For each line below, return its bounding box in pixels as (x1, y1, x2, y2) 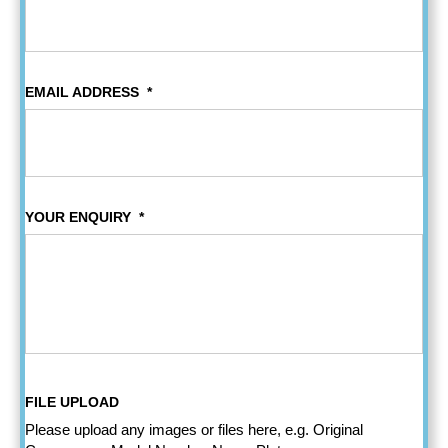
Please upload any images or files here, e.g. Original (25, 422, 363, 439)
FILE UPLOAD (25, 394, 119, 411)
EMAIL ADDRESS (25, 84, 139, 101)
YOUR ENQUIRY (25, 209, 131, 226)
